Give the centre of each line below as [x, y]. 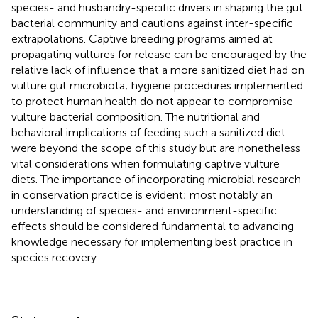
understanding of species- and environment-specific [144, 210]
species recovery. [55, 257]
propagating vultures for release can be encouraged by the [159, 54]
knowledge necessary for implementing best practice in [152, 241]
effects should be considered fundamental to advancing [153, 226]
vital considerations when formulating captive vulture [146, 163]
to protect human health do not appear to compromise [152, 101]
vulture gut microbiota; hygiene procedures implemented [157, 85]
